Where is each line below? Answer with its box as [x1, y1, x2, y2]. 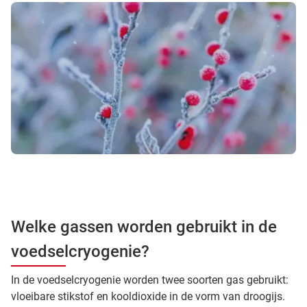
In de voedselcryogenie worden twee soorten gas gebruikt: [11, 273, 288, 286]
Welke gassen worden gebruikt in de [11, 217, 277, 236]
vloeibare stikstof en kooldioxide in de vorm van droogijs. [11, 289, 285, 303]
